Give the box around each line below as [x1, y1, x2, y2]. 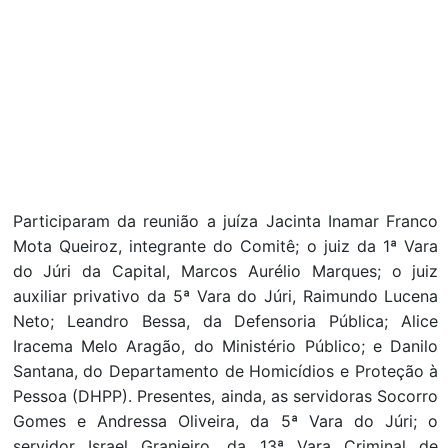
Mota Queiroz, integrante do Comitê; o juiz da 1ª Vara [12, 236, 439, 257]
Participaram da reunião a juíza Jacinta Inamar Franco [12, 211, 439, 232]
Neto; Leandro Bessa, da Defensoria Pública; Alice [12, 311, 439, 332]
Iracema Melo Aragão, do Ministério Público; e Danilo [12, 336, 439, 357]
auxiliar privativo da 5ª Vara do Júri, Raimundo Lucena [12, 286, 439, 307]
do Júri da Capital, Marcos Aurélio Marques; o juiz [12, 261, 439, 282]
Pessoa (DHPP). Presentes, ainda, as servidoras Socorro [12, 386, 439, 407]
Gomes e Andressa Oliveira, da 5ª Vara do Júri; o [12, 411, 439, 432]
